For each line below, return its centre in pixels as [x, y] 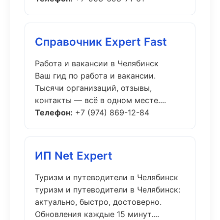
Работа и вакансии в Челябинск [97, 63]
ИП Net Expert [74, 155]
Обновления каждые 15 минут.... [97, 214]
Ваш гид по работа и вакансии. [95, 76]
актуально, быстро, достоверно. [98, 202]
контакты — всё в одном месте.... [100, 100]
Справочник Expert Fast [101, 41]
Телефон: [54, 112]
